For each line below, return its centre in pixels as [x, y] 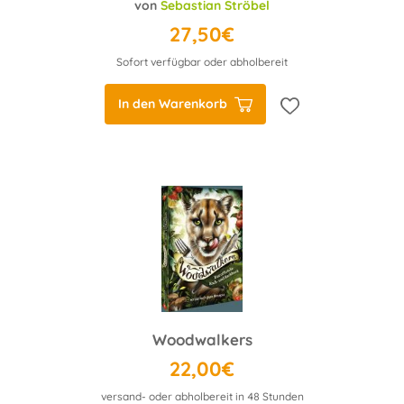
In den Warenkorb [173, 104]
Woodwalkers [202, 340]
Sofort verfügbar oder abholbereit [202, 62]
